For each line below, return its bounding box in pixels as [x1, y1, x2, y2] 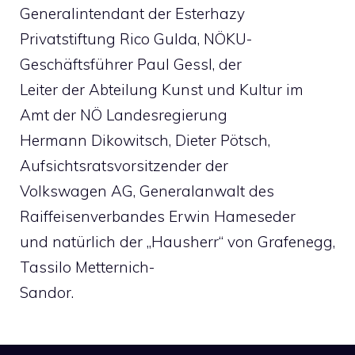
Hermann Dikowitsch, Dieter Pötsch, [20, 131, 270, 150]
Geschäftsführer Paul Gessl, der [20, 55, 242, 74]
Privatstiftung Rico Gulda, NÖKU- [20, 29, 252, 48]
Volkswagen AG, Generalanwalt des [20, 181, 274, 200]
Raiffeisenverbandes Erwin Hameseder [20, 207, 296, 226]
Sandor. [20, 283, 74, 302]
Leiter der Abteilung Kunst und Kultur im [20, 80, 303, 99]
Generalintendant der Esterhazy [20, 4, 245, 23]
